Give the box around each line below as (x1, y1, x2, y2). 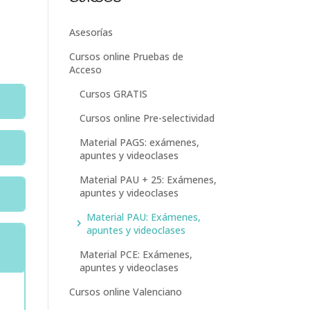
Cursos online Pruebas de (69, 49, 183, 63)
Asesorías (69, 25, 113, 39)
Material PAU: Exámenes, (86, 210, 201, 224)
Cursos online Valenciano (69, 284, 182, 298)
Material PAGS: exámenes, (79, 135, 199, 149)
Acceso (69, 62, 102, 76)
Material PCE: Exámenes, (79, 247, 192, 261)
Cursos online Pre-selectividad (79, 111, 215, 125)
